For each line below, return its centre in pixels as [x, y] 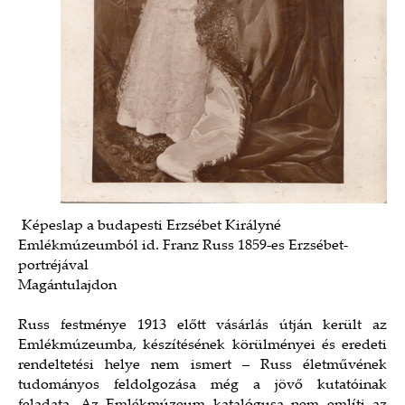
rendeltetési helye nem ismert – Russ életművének [202, 365]
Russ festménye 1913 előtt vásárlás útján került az [202, 325]
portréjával [53, 266]
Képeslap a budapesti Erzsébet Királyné [150, 226]
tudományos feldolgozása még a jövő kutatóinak [202, 385]
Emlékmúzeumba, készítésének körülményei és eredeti [202, 345]
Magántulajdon [67, 286]
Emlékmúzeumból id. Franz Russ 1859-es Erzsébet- [183, 246]
